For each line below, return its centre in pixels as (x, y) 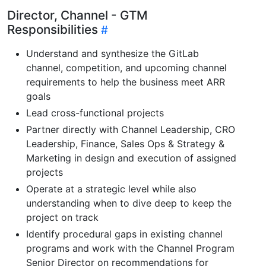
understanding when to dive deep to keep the (129, 203)
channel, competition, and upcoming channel (126, 67)
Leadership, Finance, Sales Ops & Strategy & (125, 143)
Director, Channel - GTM (77, 15)
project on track (62, 217)
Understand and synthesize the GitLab (113, 53)
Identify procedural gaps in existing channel (124, 234)
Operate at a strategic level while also (111, 189)
